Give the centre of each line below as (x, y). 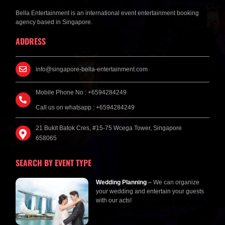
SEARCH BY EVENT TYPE (54, 163)
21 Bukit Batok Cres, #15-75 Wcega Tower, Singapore (109, 128)
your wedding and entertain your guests (150, 192)
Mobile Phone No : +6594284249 (81, 93)
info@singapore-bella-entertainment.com (92, 70)
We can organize (176, 183)
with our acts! (114, 201)
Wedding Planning (122, 183)
